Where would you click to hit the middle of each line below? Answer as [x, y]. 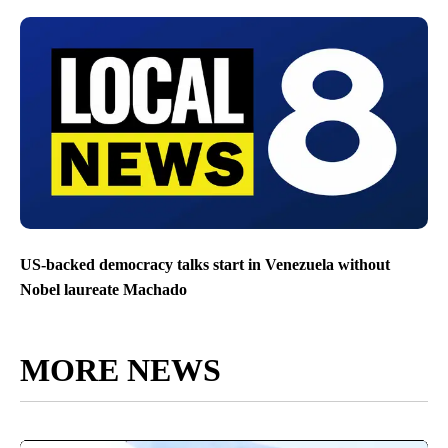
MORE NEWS [120, 369]
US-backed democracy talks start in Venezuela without [205, 264]
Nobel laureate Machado [103, 289]
